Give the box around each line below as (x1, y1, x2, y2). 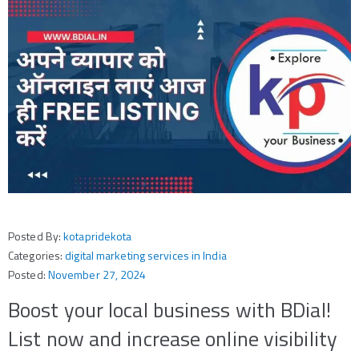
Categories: (8, 246, 66, 264)
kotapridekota (63, 227, 132, 244)
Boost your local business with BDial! (8, 293, 331, 325)
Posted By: (8, 227, 64, 244)
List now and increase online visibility (8, 322, 337, 354)
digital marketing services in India (65, 246, 227, 264)
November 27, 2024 (47, 265, 147, 283)
